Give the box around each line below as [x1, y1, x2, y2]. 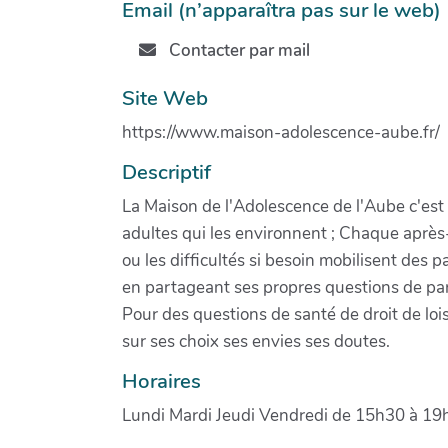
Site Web [122, 83, 208, 112]
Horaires [122, 366, 201, 395]
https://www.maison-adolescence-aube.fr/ [122, 120, 440, 144]
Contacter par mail [164, 39, 310, 63]
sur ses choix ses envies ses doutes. [122, 329, 390, 353]
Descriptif [122, 157, 211, 186]
